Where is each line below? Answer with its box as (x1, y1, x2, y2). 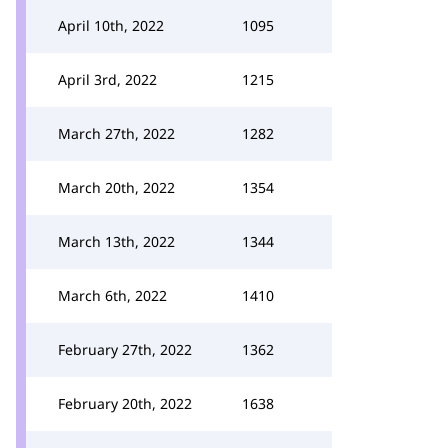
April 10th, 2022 (58, 16, 164, 35)
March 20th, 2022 (58, 178, 175, 197)
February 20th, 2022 (58, 394, 192, 413)
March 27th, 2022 (58, 124, 175, 143)
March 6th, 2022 (58, 286, 167, 305)
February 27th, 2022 (58, 340, 192, 359)
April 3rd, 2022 (58, 70, 157, 89)
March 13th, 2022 (58, 232, 175, 251)
